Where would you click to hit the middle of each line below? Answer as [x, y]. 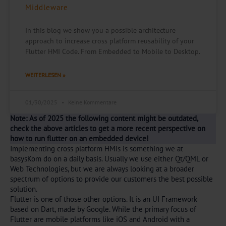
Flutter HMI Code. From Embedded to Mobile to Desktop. [113, 51]
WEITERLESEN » [45, 75]
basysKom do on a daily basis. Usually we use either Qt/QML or [109, 159]
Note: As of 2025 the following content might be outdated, [104, 118]
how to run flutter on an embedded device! [79, 138]
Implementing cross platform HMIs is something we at [97, 149]
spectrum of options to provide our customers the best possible [111, 179]
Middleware [47, 7]
